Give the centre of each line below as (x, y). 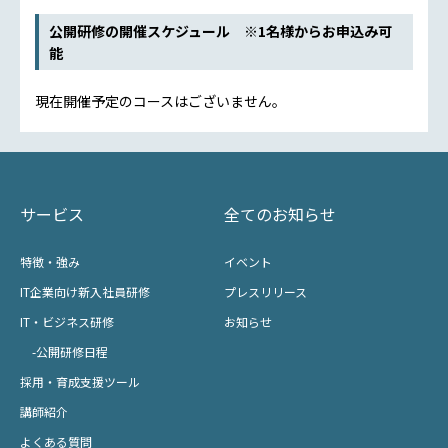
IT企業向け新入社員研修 (85, 291)
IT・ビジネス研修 (67, 321)
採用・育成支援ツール (80, 381)
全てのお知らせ (280, 213)
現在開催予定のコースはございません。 (160, 100)
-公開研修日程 (64, 351)
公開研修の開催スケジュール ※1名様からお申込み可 (220, 30)
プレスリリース (265, 291)
